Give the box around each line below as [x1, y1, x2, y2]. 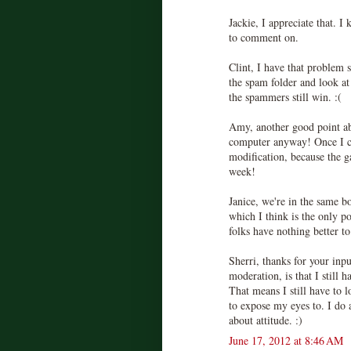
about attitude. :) [229, 312, 302, 327]
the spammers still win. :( [229, 89, 342, 104]
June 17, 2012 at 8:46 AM [229, 332, 343, 348]
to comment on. [229, 29, 299, 45]
